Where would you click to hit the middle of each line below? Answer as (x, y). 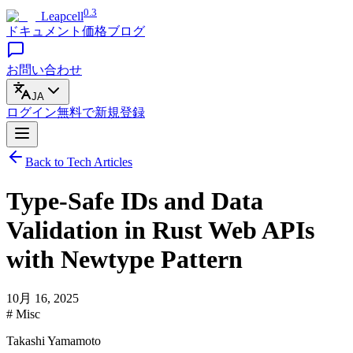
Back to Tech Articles (79, 162)
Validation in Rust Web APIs (160, 230)
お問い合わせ (44, 70)
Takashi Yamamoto (54, 341)
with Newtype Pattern (124, 259)
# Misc (23, 314)
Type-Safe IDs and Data (135, 201)
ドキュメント (44, 32)
